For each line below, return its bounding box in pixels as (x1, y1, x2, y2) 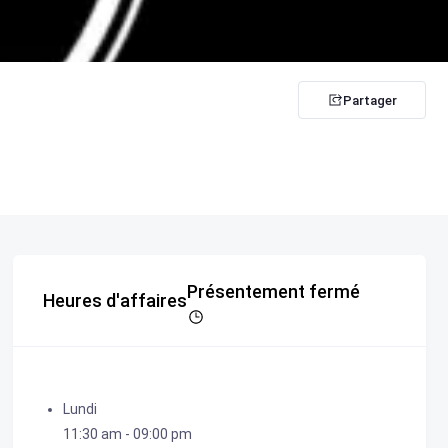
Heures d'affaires (42, 290, 187, 311)
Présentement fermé (186, 281, 360, 302)
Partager (343, 92, 397, 108)
